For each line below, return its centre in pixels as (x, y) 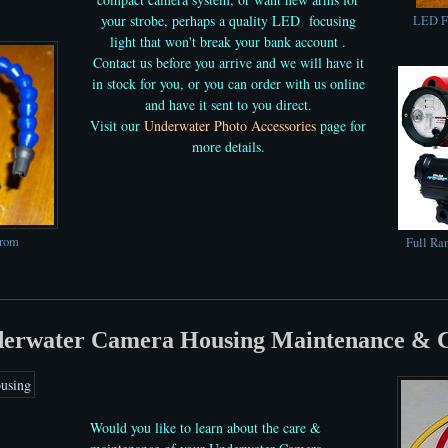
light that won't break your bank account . (228, 41)
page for (341, 125)
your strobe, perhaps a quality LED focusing (228, 20)
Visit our (117, 125)
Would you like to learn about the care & (205, 428)
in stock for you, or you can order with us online (228, 83)
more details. (228, 146)
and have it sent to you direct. (228, 104)
